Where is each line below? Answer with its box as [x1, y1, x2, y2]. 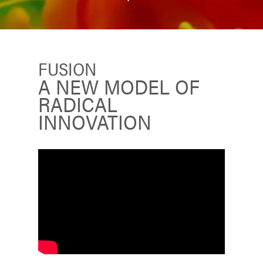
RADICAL [38, 89, 118, 119]
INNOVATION [38, 107, 152, 136]
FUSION [38, 56, 97, 82]
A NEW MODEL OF [38, 72, 200, 101]
